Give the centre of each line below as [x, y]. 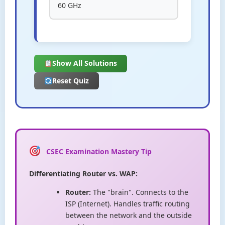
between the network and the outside [129, 215]
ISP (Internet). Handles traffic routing [128, 204]
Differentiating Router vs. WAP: [83, 174]
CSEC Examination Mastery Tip [99, 152]
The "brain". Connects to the [140, 192]
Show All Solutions [84, 63]
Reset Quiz [70, 80]
